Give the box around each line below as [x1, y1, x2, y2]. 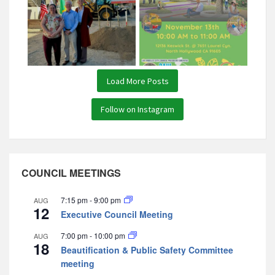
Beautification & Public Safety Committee [61, 244, 233, 257]
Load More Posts [106, 75, 169, 87]
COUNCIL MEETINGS [21, 166, 121, 180]
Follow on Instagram [101, 104, 174, 115]
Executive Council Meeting [61, 208, 173, 221]
